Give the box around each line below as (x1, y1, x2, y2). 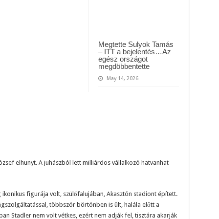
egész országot (98, 55, 148, 64)
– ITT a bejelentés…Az (98, 47, 171, 56)
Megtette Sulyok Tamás (98, 40, 174, 49)
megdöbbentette (98, 62, 150, 71)
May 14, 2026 (106, 75, 138, 82)
